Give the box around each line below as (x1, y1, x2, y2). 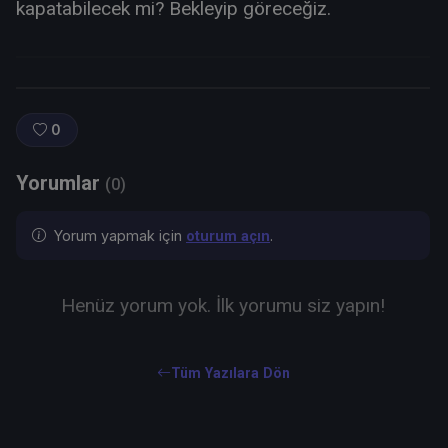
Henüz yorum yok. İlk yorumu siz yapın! (61, 294, 385, 318)
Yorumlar (16, 170, 105, 195)
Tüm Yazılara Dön (170, 365, 290, 382)
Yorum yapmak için (50, 226, 186, 244)
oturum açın (186, 227, 270, 245)
